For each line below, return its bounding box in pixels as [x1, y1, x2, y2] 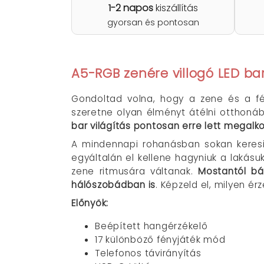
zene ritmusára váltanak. [71, 165, 199, 177]
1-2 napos [108, 1, 153, 15]
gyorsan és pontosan [107, 16, 199, 28]
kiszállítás [153, 1, 198, 15]
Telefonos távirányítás [95, 246, 202, 259]
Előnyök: [71, 197, 108, 209]
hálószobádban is [71, 179, 156, 191]
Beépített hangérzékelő [95, 219, 208, 232]
